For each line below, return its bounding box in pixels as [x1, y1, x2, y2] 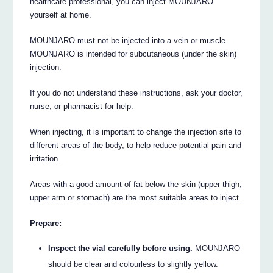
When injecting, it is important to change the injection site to [30, 127, 242, 137]
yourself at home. [30, 10, 92, 20]
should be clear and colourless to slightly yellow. [48, 259, 219, 269]
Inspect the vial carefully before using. [48, 243, 193, 253]
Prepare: [30, 219, 62, 229]
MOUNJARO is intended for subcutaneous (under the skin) [30, 49, 237, 59]
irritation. [30, 154, 61, 164]
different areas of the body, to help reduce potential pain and [30, 141, 242, 151]
